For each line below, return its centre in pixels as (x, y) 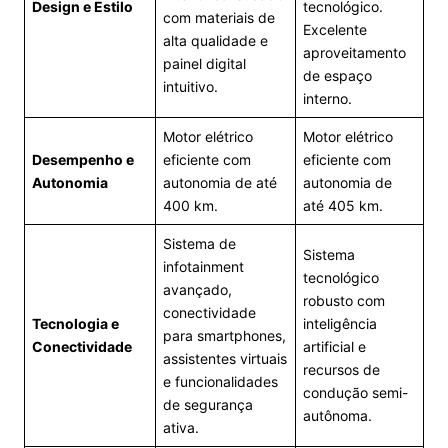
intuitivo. (190, 86)
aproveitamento (354, 52)
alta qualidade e (215, 40)
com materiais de (219, 17)
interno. (327, 98)
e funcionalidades (220, 381)
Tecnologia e (75, 323)
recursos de (341, 369)
